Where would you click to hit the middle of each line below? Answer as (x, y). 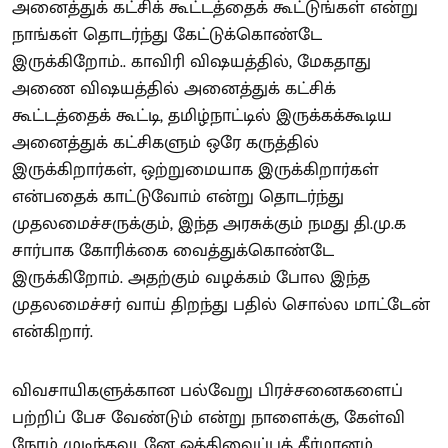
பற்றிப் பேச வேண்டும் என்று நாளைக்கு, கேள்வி (208, 418)
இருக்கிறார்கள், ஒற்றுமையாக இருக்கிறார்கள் (195, 170)
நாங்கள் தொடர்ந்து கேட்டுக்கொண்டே (167, 35)
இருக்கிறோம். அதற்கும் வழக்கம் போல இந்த (191, 278)
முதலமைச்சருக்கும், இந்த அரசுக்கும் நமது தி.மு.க (209, 224)
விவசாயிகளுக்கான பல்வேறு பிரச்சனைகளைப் (207, 391)
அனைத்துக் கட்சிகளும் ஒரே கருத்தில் (165, 143)
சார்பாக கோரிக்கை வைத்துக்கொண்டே (173, 251)
